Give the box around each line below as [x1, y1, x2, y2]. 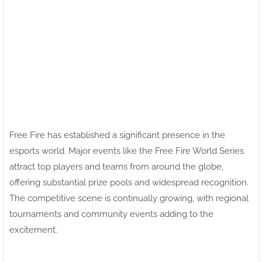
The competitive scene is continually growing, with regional [9, 192, 249, 204]
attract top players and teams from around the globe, [9, 161, 223, 172]
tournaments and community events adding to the [9, 208, 213, 219]
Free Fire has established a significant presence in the [9, 129, 225, 140]
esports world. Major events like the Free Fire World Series [9, 145, 244, 156]
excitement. [9, 224, 57, 235]
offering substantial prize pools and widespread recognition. [9, 177, 249, 188]
